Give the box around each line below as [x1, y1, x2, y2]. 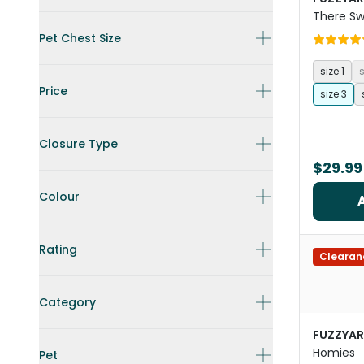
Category [39, 294, 96, 310]
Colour [39, 188, 80, 205]
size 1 [320, 64, 344, 78]
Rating [39, 241, 77, 258]
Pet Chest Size [39, 30, 121, 46]
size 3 [320, 87, 347, 101]
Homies [313, 344, 355, 361]
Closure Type [39, 136, 118, 152]
